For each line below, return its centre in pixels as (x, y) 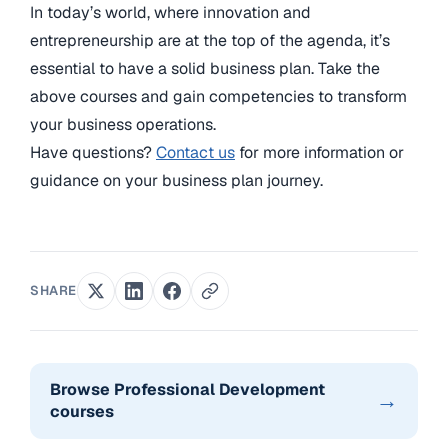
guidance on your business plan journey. (176, 180)
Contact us (195, 152)
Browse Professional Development (187, 389)
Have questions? (93, 152)
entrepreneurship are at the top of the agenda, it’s (210, 40)
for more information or (319, 152)
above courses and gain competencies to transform (218, 96)
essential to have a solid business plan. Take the (205, 68)
